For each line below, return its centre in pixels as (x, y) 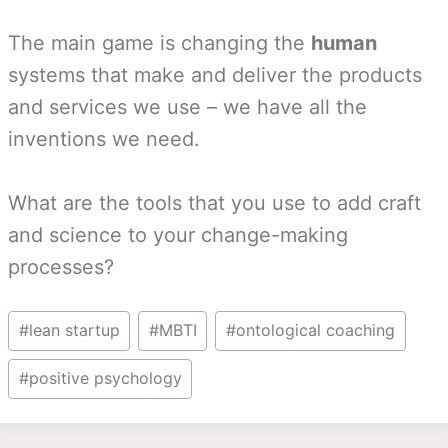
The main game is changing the (159, 43)
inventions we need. (104, 139)
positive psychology (105, 378)
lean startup (74, 330)
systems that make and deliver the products (215, 75)
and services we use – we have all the (187, 107)
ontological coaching (315, 330)
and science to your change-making (178, 235)
